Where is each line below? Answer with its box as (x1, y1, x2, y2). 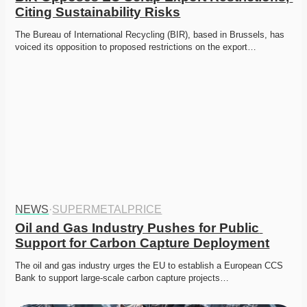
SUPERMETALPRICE (52, 204, 162, 216)
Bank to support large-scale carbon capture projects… (15, 273, 230, 284)
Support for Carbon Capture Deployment (15, 236, 270, 251)
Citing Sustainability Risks (15, 5, 181, 20)
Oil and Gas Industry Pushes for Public (15, 221, 260, 236)
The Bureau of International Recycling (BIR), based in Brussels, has (15, 29, 285, 40)
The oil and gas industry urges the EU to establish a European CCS (15, 260, 284, 271)
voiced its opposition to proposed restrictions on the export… (15, 42, 257, 53)
